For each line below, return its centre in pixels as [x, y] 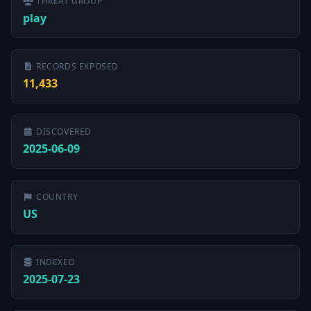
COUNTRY [57, 197]
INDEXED [56, 262]
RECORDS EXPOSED [77, 66]
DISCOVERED [64, 132]
